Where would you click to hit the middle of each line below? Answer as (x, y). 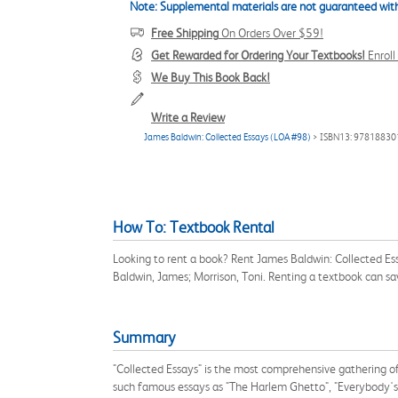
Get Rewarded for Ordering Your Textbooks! (258, 55)
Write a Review (188, 117)
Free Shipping (185, 33)
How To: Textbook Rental (194, 227)
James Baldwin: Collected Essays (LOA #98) (227, 137)
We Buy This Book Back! (211, 77)
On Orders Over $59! (271, 33)
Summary (144, 338)
